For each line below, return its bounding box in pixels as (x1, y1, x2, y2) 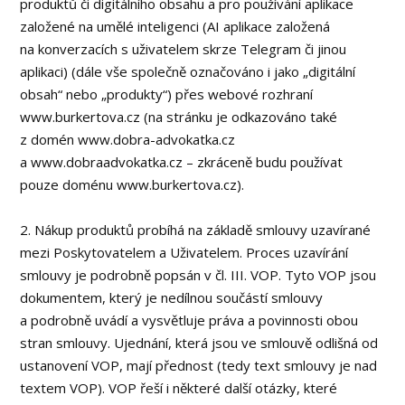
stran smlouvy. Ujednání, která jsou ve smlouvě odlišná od (20, 334, 379, 352)
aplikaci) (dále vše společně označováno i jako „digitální (20, 62, 356, 80)
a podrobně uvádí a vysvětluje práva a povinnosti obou (20, 311, 359, 329)
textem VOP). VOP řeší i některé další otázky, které (20, 379, 338, 397)
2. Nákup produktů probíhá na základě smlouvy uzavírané (20, 221, 372, 239)
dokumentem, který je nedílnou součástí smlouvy (20, 288, 324, 306)
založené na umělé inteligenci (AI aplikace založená (20, 17, 331, 35)
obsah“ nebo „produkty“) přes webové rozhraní (20, 85, 314, 103)
